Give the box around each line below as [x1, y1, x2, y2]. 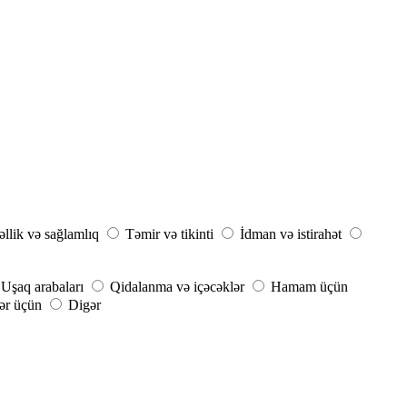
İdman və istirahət [240, 226, 342, 243]
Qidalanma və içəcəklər [110, 279, 244, 295]
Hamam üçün [271, 279, 348, 295]
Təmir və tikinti [125, 226, 213, 243]
